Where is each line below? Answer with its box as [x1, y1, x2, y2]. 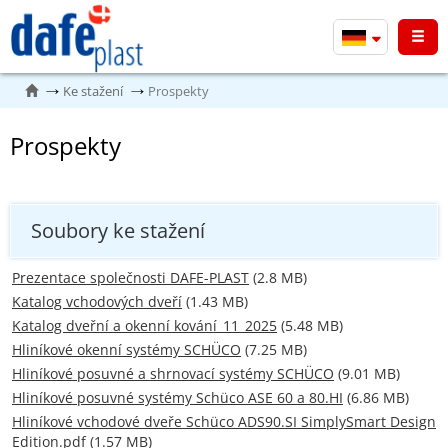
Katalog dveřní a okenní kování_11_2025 [12, 316, 277, 335]
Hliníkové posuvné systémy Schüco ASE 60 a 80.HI [12, 388, 343, 407]
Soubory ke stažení [31, 217, 205, 244]
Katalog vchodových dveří [12, 292, 182, 311]
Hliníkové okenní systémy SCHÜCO [12, 340, 241, 359]
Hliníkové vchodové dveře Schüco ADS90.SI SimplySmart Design [12, 412, 436, 431]
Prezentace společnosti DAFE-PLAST [12, 268, 249, 287]
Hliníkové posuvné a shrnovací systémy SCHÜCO [12, 364, 334, 383]
